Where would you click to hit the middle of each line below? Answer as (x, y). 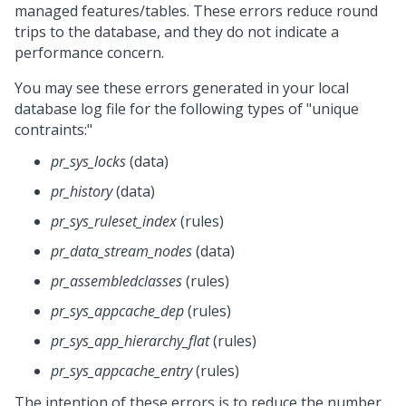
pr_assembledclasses (116, 281)
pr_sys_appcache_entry (121, 371)
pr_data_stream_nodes (121, 251)
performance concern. (89, 53)
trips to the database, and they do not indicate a (177, 32)
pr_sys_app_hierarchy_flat (130, 341)
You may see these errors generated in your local (182, 88)
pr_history (82, 191)
